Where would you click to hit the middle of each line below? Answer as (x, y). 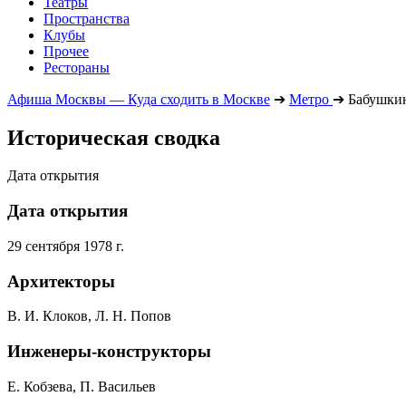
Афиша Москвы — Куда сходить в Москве (139, 99)
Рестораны (77, 67)
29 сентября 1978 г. (66, 246)
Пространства (87, 18)
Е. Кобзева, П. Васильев (82, 386)
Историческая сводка (114, 137)
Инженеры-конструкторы (109, 351)
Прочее (66, 51)
